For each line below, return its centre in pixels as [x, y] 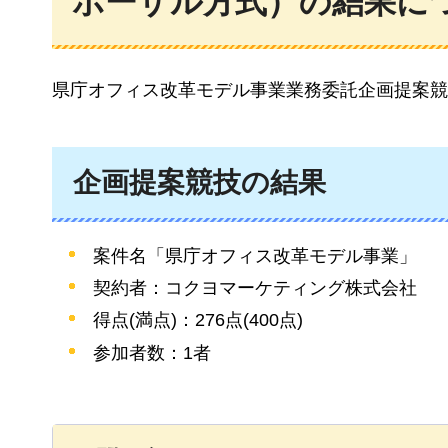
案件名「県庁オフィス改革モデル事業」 [255, 256]
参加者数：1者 [152, 352]
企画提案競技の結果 [199, 182]
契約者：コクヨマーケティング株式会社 [255, 288]
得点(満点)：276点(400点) [198, 320]
